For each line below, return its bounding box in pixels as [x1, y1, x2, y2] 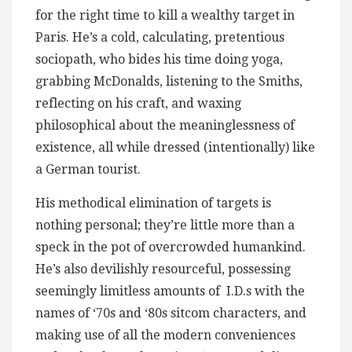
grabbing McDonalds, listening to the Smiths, [35, 74, 302, 90]
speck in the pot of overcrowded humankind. [35, 240, 306, 255]
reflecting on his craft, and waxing [35, 96, 241, 112]
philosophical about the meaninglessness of [35, 118, 295, 134]
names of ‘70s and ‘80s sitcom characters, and [35, 306, 306, 321]
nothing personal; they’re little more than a [35, 218, 295, 233]
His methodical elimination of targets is [35, 196, 271, 211]
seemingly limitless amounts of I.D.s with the [35, 284, 305, 299]
